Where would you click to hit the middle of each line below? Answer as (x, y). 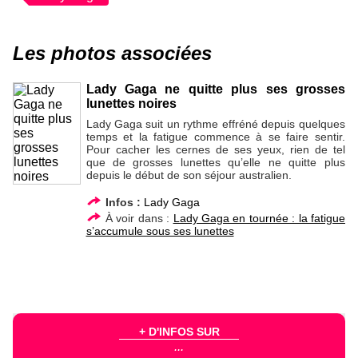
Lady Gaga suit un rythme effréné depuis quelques (215, 123)
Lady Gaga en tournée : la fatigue (259, 219)
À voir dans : (137, 219)
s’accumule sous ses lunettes (160, 231)
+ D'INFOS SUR (179, 331)
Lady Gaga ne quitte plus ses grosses (215, 89)
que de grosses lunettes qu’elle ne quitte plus (215, 162)
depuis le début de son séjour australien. (189, 175)
